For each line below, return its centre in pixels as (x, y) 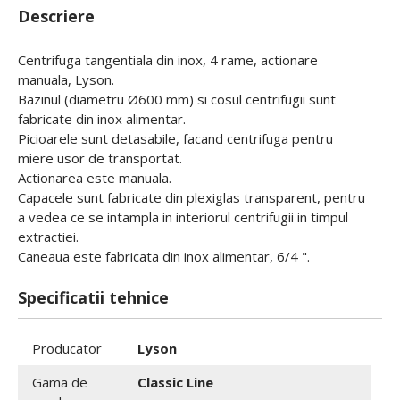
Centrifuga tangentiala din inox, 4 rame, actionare (168, 60)
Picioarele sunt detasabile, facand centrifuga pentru (175, 138)
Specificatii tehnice (93, 297)
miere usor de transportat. (100, 158)
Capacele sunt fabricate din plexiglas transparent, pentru (192, 197)
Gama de (60, 382)
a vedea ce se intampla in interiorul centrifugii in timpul (183, 217)
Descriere (56, 16)
